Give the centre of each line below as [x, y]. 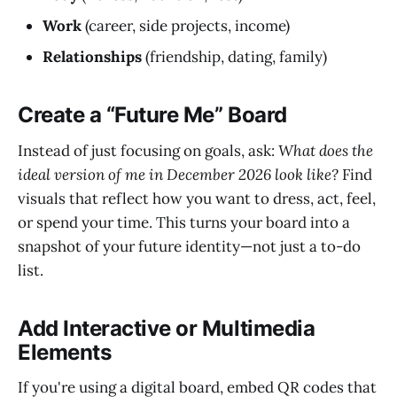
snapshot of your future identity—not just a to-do [189, 246]
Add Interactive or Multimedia [167, 328]
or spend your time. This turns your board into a [184, 222]
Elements [65, 352]
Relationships [92, 57]
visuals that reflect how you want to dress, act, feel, [197, 198]
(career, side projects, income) [186, 26]
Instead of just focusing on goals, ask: [148, 150]
